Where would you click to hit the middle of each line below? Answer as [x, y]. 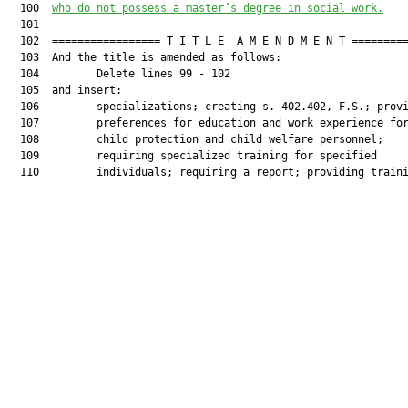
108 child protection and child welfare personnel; [195, 139]
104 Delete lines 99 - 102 [119, 74]
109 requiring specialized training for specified [192, 156]
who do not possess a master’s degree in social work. [218, 8]
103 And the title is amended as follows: [144, 57]
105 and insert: [65, 90]
